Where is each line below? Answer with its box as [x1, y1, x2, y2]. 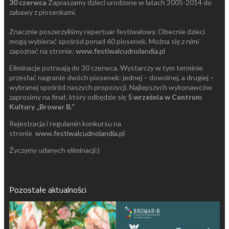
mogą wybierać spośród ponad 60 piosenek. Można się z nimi [9, 36, 199, 45]
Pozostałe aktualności [9, 183, 86, 196]
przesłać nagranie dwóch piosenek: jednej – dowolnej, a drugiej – [9, 73, 214, 82]
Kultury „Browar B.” [9, 102, 75, 111]
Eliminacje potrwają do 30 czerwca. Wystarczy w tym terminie [9, 63, 204, 72]
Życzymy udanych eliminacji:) [9, 145, 100, 154]
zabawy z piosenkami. [9, 7, 76, 16]
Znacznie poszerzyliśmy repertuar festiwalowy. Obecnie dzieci [9, 27, 207, 36]
